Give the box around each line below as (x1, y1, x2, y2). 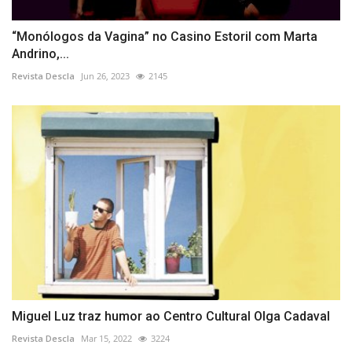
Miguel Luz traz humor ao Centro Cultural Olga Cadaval (12, 309, 330, 324)
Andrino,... (12, 46, 69, 61)
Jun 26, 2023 (81, 69, 130, 82)
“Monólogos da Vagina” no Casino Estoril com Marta (12, 28, 317, 44)
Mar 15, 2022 (81, 332, 132, 345)
